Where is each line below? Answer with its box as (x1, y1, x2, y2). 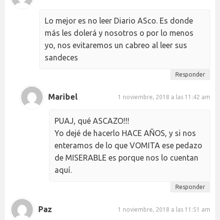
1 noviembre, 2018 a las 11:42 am (118, 94, 210, 101)
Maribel (48, 92, 78, 102)
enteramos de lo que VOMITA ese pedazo (55, 140, 202, 150)
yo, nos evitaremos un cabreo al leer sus (45, 40, 187, 50)
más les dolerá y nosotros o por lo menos (45, 28, 193, 37)
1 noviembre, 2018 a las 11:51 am (118, 206, 210, 213)
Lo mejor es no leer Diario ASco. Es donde (45, 16, 193, 25)
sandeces (45, 53, 78, 62)
